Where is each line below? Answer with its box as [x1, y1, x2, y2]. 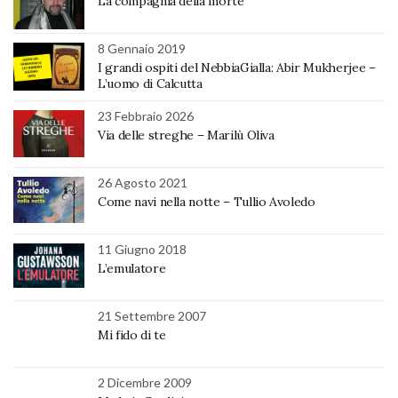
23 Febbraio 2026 [98, 108, 194, 124]
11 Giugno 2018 [98, 242, 187, 258]
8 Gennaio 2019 [98, 41, 186, 57]
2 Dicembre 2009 [98, 375, 192, 391]
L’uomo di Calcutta [98, 76, 203, 92]
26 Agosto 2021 [98, 175, 187, 191]
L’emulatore [98, 260, 166, 277]
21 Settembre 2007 [98, 308, 206, 324]
